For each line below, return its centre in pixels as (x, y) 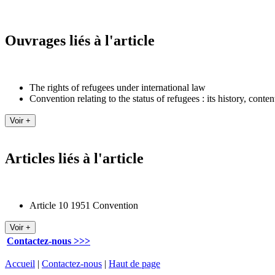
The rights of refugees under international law (118, 88)
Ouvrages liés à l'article (80, 41)
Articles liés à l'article (74, 158)
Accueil (20, 263)
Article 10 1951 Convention (84, 205)
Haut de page (134, 263)
